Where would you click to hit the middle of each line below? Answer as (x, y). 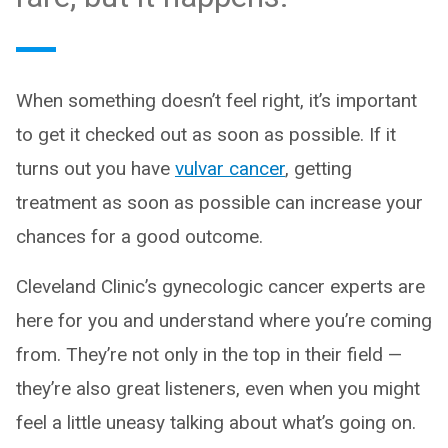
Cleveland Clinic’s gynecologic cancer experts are (220, 286)
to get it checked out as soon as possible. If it (206, 134)
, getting (318, 168)
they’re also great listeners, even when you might (218, 388)
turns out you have (95, 168)
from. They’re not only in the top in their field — (209, 354)
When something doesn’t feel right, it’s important (216, 100)
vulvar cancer (230, 168)
